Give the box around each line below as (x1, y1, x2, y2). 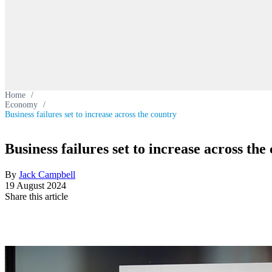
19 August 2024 (5, 180, 66, 191)
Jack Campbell (19, 169, 75, 180)
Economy (5, 100, 38, 109)
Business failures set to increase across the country (5, 110, 177, 119)
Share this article (5, 191, 68, 202)
